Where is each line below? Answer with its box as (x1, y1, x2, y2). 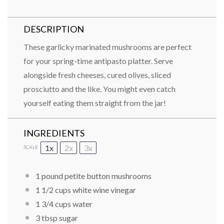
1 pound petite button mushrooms (35, 170, 151, 180)
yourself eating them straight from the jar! (23, 97, 166, 107)
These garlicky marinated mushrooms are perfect (23, 41, 191, 51)
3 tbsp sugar (35, 213, 78, 223)
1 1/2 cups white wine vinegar (35, 184, 136, 194)
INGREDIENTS (23, 127, 84, 138)
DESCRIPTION (23, 23, 84, 34)
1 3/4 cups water (35, 199, 92, 209)
